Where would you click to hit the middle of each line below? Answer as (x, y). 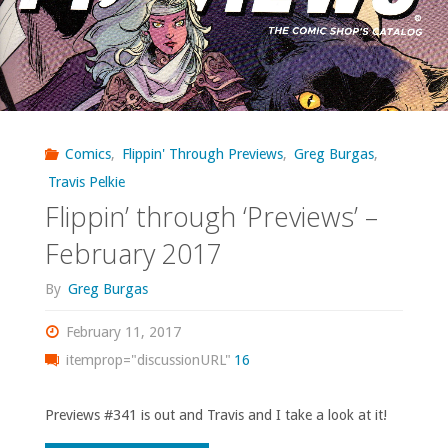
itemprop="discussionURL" (147, 360)
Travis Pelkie (86, 181)
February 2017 (133, 254)
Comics (88, 153)
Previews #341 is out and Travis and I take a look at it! (215, 415)
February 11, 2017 (124, 332)
